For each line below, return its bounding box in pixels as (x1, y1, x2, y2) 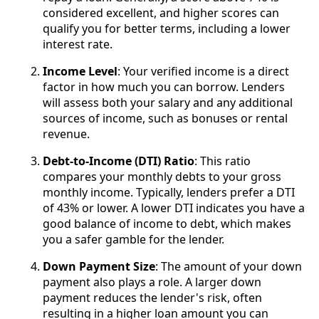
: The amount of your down (155, 258, 302, 275)
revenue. (43, 126, 90, 142)
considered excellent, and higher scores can (43, 5, 279, 21)
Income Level (43, 63, 117, 80)
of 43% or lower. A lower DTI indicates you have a (43, 200, 305, 216)
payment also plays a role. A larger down (43, 274, 261, 291)
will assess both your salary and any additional (43, 95, 293, 111)
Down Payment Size (43, 258, 155, 275)
